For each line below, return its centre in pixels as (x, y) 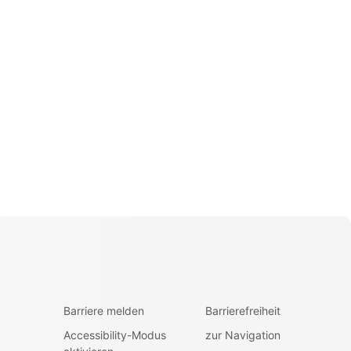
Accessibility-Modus (114, 335)
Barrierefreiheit (242, 311)
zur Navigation (242, 335)
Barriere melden (103, 311)
